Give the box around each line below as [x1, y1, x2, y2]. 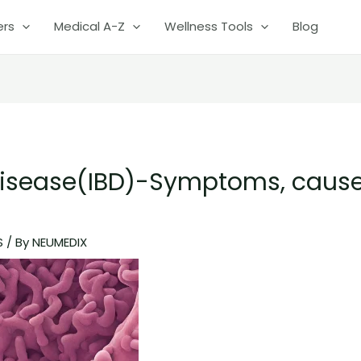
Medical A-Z [54, 18, 125, 35]
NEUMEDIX [32, 233, 88, 251]
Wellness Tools [164, 18, 253, 35]
